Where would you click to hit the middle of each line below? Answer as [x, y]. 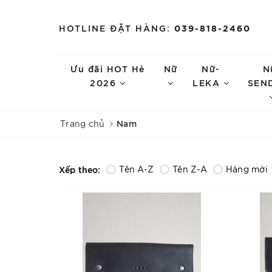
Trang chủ [83, 123]
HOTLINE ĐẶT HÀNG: [115, 27]
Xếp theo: [80, 169]
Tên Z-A [190, 169]
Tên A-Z [137, 169]
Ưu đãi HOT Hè [108, 68]
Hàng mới [246, 169]
